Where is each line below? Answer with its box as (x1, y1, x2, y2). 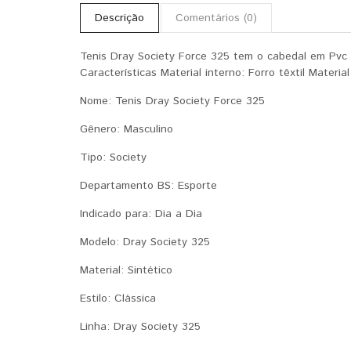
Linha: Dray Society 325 (80, 319, 201, 335)
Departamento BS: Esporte (80, 178, 217, 194)
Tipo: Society (80, 150, 147, 165)
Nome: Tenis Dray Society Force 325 (80, 93, 265, 109)
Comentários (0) (175, 10, 257, 26)
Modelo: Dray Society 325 (80, 234, 210, 250)
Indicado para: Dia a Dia (80, 206, 202, 222)
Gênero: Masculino (80, 121, 173, 137)
